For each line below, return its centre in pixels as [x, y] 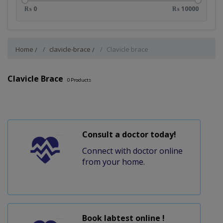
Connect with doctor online [132, 151]
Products [80, 80]
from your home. [113, 162]
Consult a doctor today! [129, 134]
